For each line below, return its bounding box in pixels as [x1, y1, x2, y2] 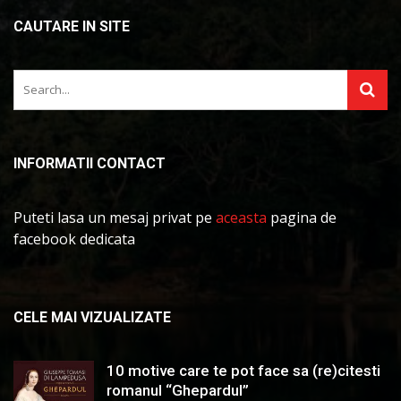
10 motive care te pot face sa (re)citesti [107, 361, 380, 380]
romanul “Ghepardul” [107, 380, 249, 399]
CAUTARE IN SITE [13, 17, 130, 35]
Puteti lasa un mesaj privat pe [13, 207, 216, 227]
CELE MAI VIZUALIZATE [13, 308, 171, 326]
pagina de [267, 207, 337, 227]
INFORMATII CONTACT [13, 154, 166, 172]
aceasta [216, 207, 267, 227]
